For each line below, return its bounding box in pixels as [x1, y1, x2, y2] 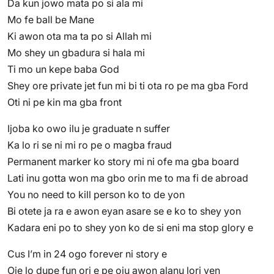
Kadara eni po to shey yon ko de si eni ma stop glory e [7, 221, 253, 234]
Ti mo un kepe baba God [7, 63, 119, 75]
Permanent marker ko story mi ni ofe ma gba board [7, 155, 239, 168]
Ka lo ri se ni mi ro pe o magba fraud [7, 139, 172, 151]
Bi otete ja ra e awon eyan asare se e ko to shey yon [7, 205, 241, 217]
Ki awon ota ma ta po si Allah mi [7, 30, 152, 42]
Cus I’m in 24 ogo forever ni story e [7, 248, 167, 260]
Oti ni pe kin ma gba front [7, 96, 122, 108]
